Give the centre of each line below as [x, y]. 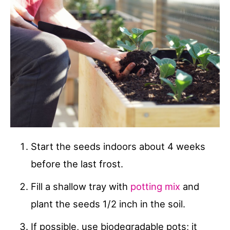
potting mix [155, 187]
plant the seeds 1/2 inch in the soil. [108, 204]
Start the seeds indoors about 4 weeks [118, 147]
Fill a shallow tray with [81, 187]
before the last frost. [77, 164]
